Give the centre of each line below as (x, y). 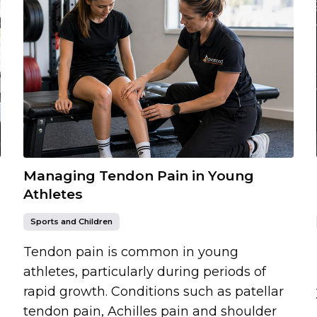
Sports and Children (72, 221)
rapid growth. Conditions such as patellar (154, 291)
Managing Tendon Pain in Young (139, 175)
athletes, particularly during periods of (145, 271)
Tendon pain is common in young (131, 252)
